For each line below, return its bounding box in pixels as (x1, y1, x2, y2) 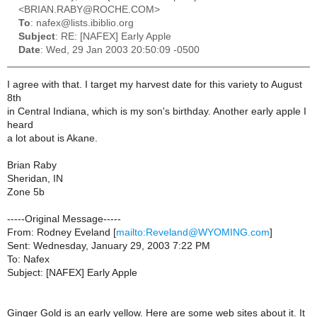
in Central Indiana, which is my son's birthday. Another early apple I (7, 105, 306, 117)
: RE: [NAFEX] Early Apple (55, 31, 171, 42)
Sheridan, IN (7, 173, 63, 184)
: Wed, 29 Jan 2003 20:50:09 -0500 (40, 45, 200, 56)
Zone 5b (7, 186, 45, 197)
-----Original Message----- (7, 213, 121, 224)
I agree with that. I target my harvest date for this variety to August (7, 79, 302, 90)
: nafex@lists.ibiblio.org (30, 18, 134, 29)
